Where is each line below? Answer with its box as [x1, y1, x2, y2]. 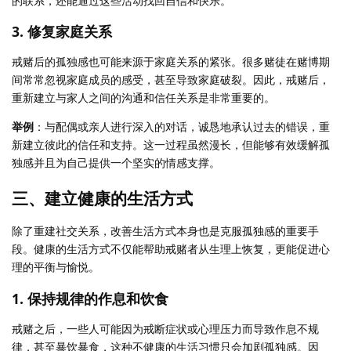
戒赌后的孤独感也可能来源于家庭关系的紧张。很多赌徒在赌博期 [12, 54, 330, 70]
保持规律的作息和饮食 [27, 288, 168, 308]
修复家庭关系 [27, 22, 112, 42]
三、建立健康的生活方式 [12, 187, 193, 210]
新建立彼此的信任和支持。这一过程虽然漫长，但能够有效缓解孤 [12, 137, 330, 153]
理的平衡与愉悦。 [12, 259, 100, 275]
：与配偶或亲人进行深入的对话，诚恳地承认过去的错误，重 [34, 119, 330, 135]
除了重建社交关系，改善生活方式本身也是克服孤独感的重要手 [12, 223, 319, 239]
